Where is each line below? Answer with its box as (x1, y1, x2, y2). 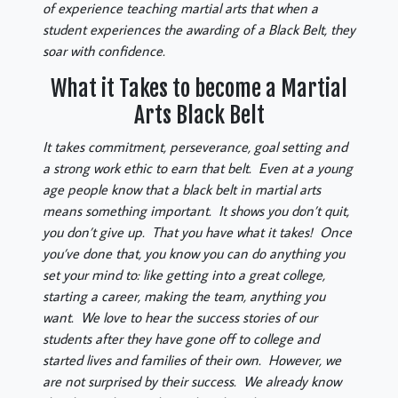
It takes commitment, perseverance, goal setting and (43, 138, 347, 155)
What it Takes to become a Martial (51, 75, 347, 102)
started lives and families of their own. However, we (43, 351, 341, 369)
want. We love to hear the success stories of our (43, 308, 317, 326)
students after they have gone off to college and (43, 330, 319, 347)
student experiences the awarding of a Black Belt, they (43, 20, 355, 38)
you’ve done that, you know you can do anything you (43, 244, 345, 262)
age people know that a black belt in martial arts (43, 180, 321, 198)
